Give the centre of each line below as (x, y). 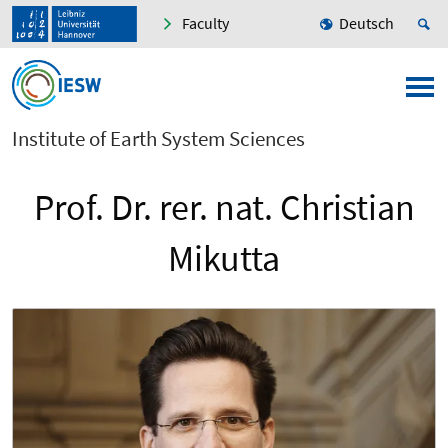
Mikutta (224, 259)
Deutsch (366, 23)
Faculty (205, 23)
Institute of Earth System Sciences (158, 139)
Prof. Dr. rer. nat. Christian (224, 208)
